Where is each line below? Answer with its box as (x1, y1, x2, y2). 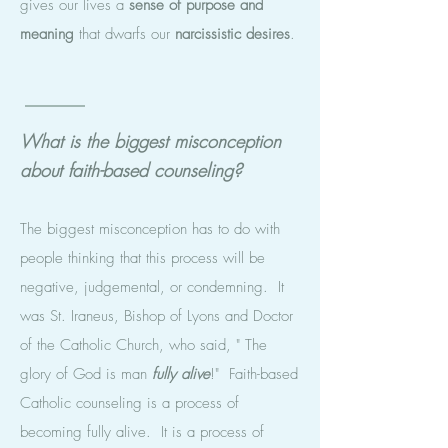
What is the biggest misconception (20, 129, 281, 153)
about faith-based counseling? (20, 158, 242, 182)
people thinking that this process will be (20, 248, 265, 268)
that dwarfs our (74, 24, 175, 44)
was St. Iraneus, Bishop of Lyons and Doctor (20, 306, 293, 326)
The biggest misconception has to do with (20, 219, 280, 239)
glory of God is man (20, 364, 147, 384)
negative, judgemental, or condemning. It (20, 277, 284, 297)
